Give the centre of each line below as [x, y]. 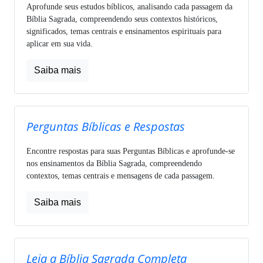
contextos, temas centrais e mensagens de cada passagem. [121, 176]
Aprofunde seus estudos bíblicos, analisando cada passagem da [129, 6]
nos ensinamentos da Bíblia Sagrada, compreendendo [114, 163]
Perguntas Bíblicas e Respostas [106, 126]
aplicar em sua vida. [60, 43]
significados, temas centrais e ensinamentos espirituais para [124, 31]
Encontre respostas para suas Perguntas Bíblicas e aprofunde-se [131, 151]
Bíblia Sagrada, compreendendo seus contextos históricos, [122, 19]
